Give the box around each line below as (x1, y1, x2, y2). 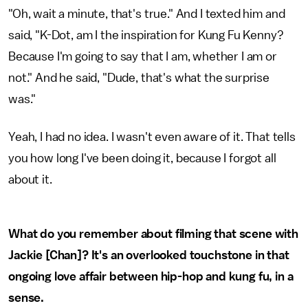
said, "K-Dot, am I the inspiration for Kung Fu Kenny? (8, 29, 284, 41)
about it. (8, 173, 52, 186)
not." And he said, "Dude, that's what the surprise (8, 71, 269, 84)
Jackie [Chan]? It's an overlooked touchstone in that (8, 249, 289, 261)
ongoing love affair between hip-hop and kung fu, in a (8, 270, 294, 283)
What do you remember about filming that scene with (8, 228, 298, 240)
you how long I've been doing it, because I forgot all (8, 152, 276, 164)
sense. (8, 291, 47, 304)
